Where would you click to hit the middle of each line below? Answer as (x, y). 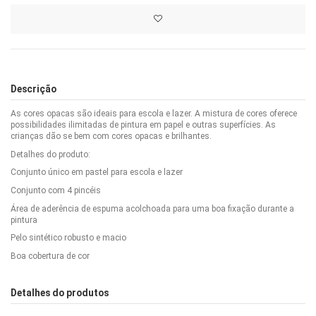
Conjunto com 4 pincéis (56, 191)
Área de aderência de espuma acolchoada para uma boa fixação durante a (152, 208)
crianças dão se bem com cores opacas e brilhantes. (111, 136)
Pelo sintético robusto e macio (68, 238)
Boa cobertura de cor (50, 256)
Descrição (34, 89)
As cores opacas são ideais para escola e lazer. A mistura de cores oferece (154, 114)
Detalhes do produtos (60, 292)
